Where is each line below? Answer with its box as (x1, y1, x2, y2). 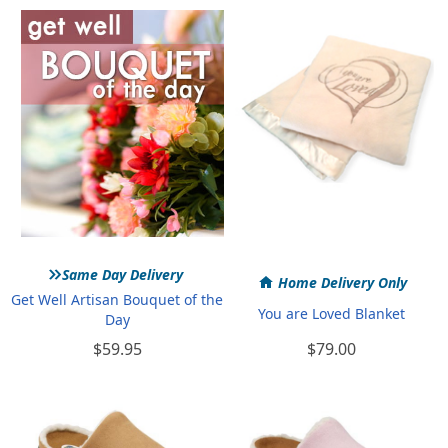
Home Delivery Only (269, 272, 407, 292)
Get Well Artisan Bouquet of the (11, 289, 223, 309)
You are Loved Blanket (257, 303, 405, 323)
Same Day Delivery (58, 264, 183, 284)
